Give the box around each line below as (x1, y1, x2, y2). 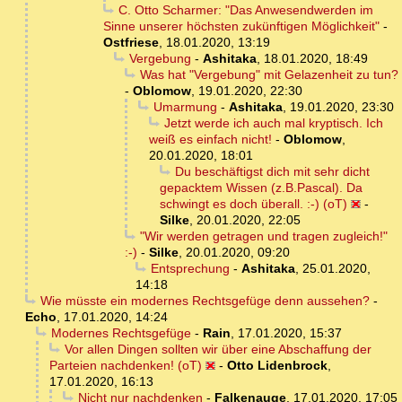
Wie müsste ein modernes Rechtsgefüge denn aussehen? (39, 293, 370, 309)
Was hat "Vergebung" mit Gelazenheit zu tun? (139, 67, 398, 83)
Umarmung (153, 100, 217, 115)
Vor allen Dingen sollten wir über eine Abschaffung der (64, 342, 371, 357)
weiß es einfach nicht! (149, 132, 272, 147)
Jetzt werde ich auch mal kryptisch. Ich (163, 116, 383, 131)
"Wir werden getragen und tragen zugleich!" (139, 229, 388, 244)
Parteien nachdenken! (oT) (49, 358, 202, 373)
